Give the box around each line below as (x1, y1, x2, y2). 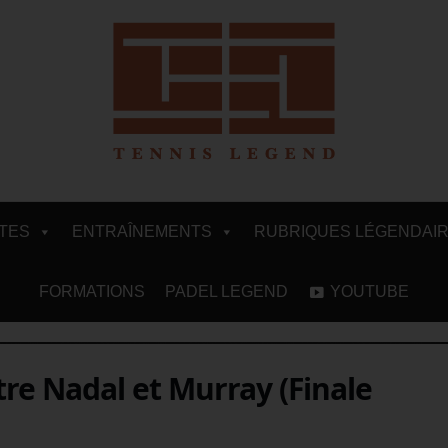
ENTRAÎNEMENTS (72, 222, 212, 240)
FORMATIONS (39, 282, 145, 300)
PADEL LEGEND (165, 282, 288, 300)
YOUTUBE (330, 282, 409, 300)
